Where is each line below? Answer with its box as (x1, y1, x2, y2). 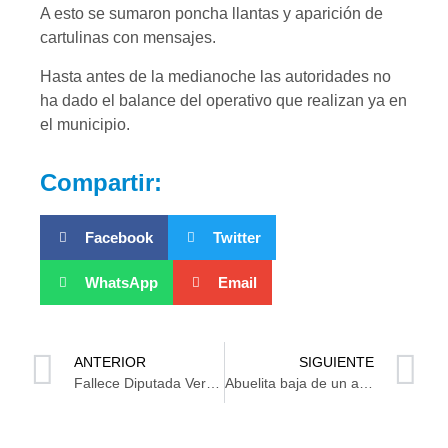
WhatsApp (85, 273, 158, 291)
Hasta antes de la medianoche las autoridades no (40, 67, 391, 85)
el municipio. (40, 115, 130, 133)
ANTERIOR (74, 353, 146, 370)
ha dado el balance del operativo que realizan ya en (40, 91, 407, 109)
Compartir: (40, 169, 162, 197)
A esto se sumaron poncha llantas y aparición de (40, 5, 383, 23)
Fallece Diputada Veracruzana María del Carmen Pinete (206, 374, 220, 391)
